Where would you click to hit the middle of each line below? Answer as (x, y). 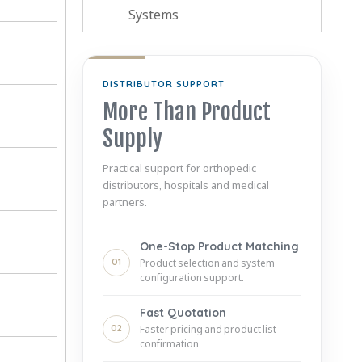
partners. (125, 202)
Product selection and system (207, 263)
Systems (154, 15)
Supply (133, 139)
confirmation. (170, 344)
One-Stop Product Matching (219, 246)
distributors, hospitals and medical (186, 185)
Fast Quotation (183, 313)
